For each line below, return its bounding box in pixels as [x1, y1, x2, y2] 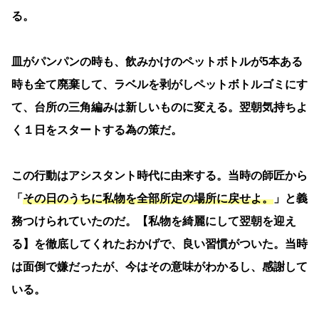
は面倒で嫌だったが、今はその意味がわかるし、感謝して [11, 260, 308, 273]
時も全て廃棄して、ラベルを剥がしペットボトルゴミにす [11, 78, 308, 90]
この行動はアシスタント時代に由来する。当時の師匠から [11, 169, 308, 182]
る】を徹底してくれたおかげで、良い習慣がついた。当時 [11, 237, 308, 250]
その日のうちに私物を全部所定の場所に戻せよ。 [23, 192, 273, 204]
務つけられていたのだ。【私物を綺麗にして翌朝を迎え [11, 214, 296, 227]
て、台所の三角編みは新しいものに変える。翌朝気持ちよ [11, 100, 308, 113]
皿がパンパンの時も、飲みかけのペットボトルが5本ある [11, 55, 303, 68]
